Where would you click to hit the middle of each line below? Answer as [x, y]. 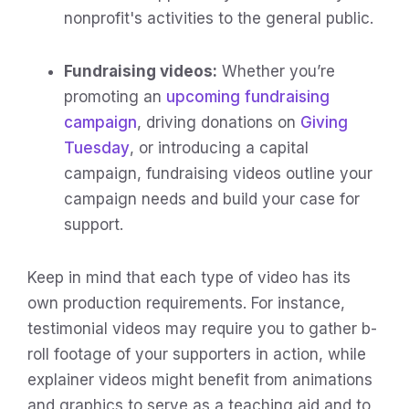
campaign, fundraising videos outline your [218, 173]
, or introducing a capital [219, 147]
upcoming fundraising [248, 96]
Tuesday [97, 147]
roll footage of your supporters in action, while [197, 354]
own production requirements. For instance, [186, 303]
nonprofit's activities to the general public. [219, 18]
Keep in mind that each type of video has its [189, 277]
